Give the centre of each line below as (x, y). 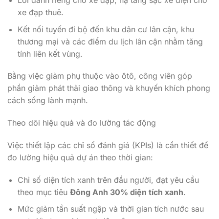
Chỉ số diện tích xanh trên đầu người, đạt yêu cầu (108, 180)
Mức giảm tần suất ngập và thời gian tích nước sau (110, 209)
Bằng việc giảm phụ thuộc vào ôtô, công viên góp (100, 76)
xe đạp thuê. (40, 12)
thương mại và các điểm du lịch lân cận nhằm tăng (110, 41)
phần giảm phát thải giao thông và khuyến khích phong (109, 88)
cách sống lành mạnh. (48, 100)
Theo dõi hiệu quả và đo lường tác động (82, 123)
